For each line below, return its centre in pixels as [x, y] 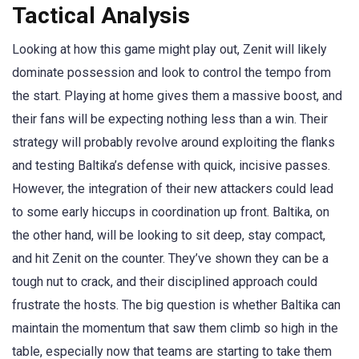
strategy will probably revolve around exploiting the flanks [173, 142]
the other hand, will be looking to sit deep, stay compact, [169, 235]
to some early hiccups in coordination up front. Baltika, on [171, 212]
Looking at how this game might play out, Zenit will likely [169, 49]
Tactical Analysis [101, 15]
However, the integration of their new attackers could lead [173, 188]
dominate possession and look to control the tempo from [171, 72]
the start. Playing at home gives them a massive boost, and [177, 95]
